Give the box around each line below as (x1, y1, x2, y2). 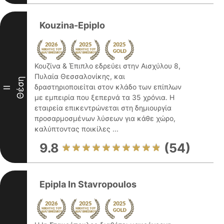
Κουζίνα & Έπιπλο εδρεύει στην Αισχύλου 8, (34, 61, 180, 70)
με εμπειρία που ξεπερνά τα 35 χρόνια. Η (34, 93, 174, 101)
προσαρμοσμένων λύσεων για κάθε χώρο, (34, 114, 175, 122)
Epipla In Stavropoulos (39, 179, 136, 189)
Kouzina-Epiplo (39, 20, 105, 30)
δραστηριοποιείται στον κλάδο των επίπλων (34, 82, 181, 91)
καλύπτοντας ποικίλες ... (34, 124, 118, 133)
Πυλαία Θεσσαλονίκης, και (34, 72, 125, 80)
